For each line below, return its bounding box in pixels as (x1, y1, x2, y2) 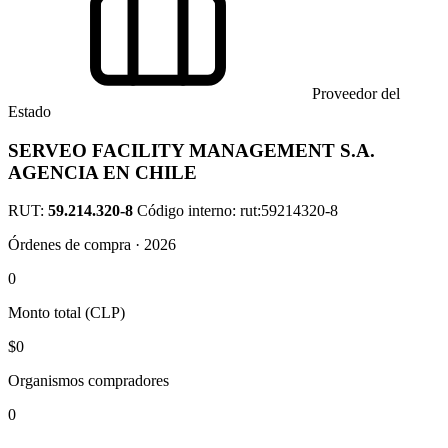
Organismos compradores (8, 372, 169, 390)
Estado (8, 103, 51, 120)
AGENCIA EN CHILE (8, 161, 197, 183)
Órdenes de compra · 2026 (8, 236, 176, 254)
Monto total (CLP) (8, 304, 125, 322)
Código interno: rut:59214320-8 (137, 202, 338, 220)
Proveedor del (308, 85, 400, 102)
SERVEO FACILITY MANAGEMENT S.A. (8, 139, 375, 161)
